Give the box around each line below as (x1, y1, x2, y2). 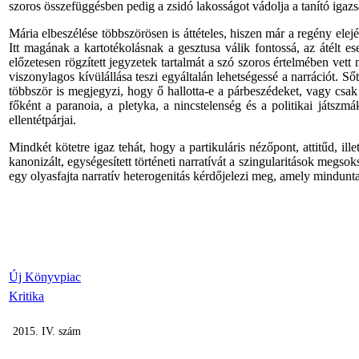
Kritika (9, 289, 44, 303)
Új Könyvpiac (9, 270, 81, 284)
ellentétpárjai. (9, 113, 76, 127)
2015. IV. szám (13, 325, 81, 337)
